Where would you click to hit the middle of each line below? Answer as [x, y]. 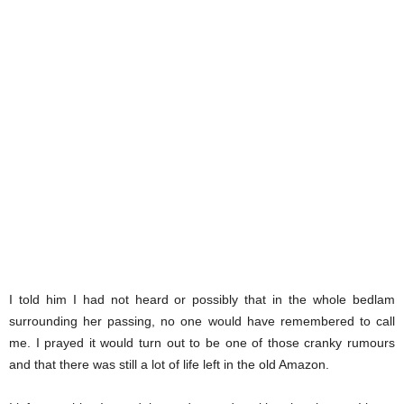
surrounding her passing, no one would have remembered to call [202, 321]
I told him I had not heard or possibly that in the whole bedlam [202, 300]
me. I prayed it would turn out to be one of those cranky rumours [202, 343]
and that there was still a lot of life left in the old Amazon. [169, 365]
